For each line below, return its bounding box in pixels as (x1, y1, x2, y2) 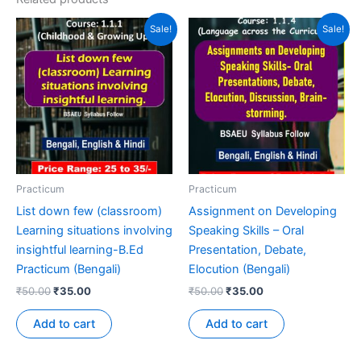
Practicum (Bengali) (16, 261, 121, 276)
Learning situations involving (16, 222, 172, 238)
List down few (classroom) (16, 203, 162, 218)
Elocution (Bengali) (189, 261, 290, 276)
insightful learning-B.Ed (16, 242, 143, 257)
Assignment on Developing (189, 203, 337, 218)
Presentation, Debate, (189, 242, 306, 257)
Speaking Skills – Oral (189, 222, 304, 238)
